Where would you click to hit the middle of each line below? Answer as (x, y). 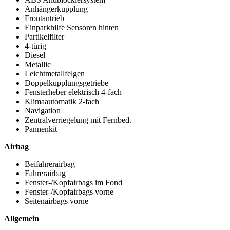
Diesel (35, 55)
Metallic (38, 64)
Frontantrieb (44, 18)
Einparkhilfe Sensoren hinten (72, 27)
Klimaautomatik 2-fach (62, 101)
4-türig (35, 46)
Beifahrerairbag (50, 164)
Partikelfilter (44, 36)
